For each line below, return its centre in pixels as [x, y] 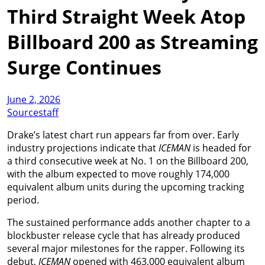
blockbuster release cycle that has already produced [124, 235]
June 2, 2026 [34, 99]
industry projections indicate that [83, 148]
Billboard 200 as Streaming [132, 42]
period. [23, 200]
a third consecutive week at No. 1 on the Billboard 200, [128, 161]
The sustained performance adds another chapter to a [129, 222]
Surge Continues [84, 67]
